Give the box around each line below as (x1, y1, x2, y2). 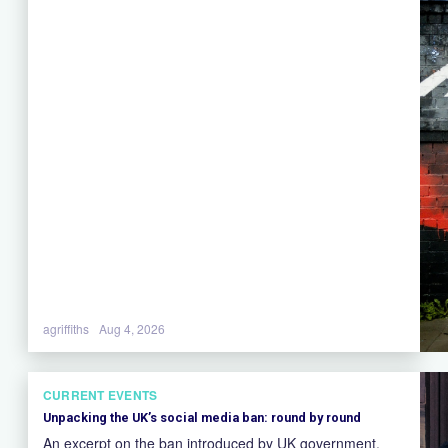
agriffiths (43, 319, 89, 337)
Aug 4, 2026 (99, 319, 165, 337)
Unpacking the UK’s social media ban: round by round (43, 409, 361, 425)
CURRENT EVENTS (43, 385, 158, 404)
